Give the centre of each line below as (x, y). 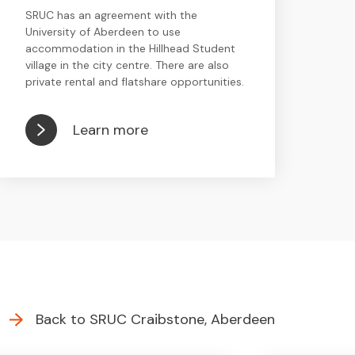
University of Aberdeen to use (103, 32)
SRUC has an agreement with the (111, 15)
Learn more (110, 130)
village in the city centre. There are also (127, 65)
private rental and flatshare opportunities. (134, 82)
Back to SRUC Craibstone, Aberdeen (156, 319)
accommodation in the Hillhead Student (130, 48)
